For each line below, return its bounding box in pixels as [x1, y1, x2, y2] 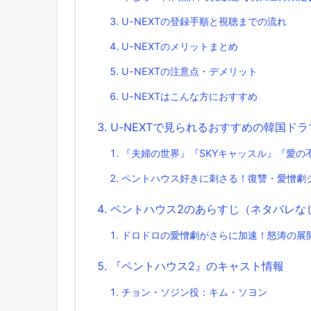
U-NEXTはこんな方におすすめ [121, 90, 258, 103]
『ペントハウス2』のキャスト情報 [110, 259, 284, 274]
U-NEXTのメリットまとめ [121, 40, 238, 53]
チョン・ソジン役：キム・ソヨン [121, 286, 267, 299]
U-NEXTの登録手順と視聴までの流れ [121, 15, 287, 28]
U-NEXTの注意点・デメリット [121, 65, 258, 78]
